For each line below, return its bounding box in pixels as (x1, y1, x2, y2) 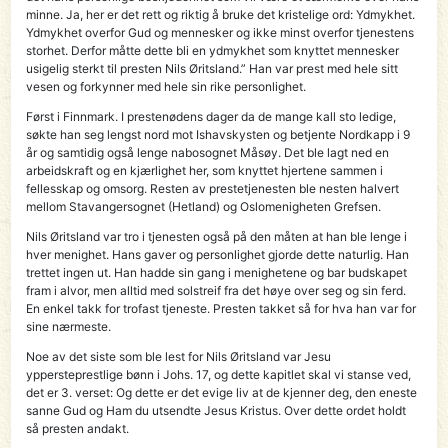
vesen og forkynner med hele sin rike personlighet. (26, 78, 307, 94)
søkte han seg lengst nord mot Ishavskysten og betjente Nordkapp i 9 (26, 126, 411, 142)
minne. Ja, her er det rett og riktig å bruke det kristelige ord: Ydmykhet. (26, 6, 416, 22)
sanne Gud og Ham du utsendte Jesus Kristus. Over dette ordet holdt (26, 402, 407, 418)
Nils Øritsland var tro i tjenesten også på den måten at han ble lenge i (26, 228, 408, 244)
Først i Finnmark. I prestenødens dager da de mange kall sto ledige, (26, 108, 397, 124)
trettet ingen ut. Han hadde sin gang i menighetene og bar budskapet (26, 264, 408, 280)
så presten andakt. (26, 420, 130, 436)
